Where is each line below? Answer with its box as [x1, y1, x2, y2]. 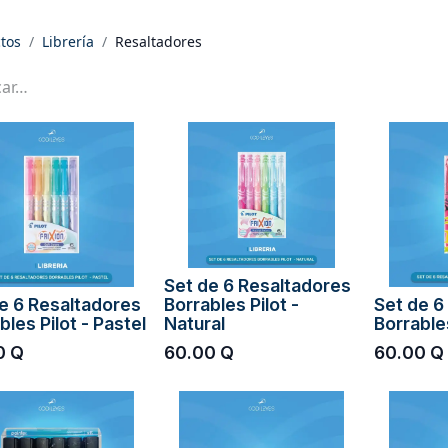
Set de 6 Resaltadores [164, 274, 351, 296]
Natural [164, 312, 225, 334]
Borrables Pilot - [164, 293, 299, 315]
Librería [42, 32, 94, 51]
